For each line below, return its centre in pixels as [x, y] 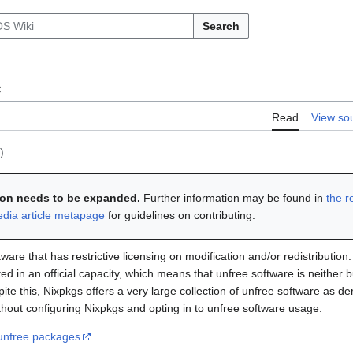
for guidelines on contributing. [180, 216]
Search [221, 26]
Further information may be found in [234, 198]
